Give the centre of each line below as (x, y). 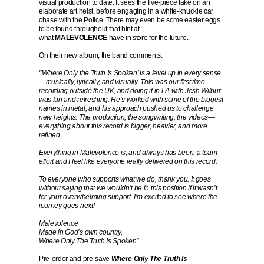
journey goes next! (67, 206)
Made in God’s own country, (81, 232)
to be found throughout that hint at (89, 29)
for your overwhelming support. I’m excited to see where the (128, 197)
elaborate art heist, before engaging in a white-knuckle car (126, 11)
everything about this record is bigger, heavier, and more (123, 126)
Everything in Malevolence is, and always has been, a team (128, 153)
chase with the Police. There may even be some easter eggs (130, 20)
